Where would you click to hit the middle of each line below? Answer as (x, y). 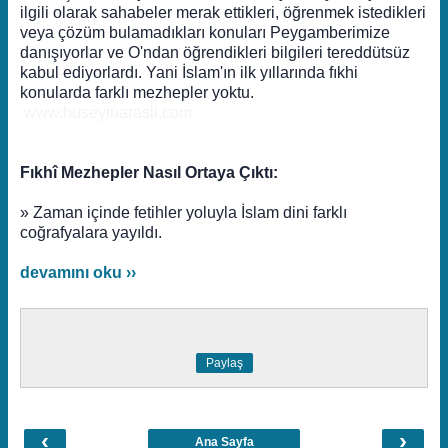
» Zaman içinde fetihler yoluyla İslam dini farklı (183, 212)
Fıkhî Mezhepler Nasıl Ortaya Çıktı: (149, 172)
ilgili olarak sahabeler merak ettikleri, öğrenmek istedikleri (223, 12)
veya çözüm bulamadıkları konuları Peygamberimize (205, 32)
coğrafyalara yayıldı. (91, 232)
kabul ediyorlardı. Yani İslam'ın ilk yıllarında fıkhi (189, 72)
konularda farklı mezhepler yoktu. (137, 92)
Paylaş (224, 363)
